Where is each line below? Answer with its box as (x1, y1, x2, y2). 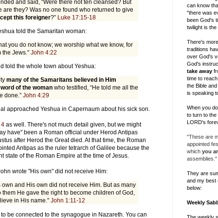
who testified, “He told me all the (53, 84, 138, 91)
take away (187, 68, 212, 74)
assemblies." (187, 155, 217, 162)
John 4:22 (31, 49, 57, 56)
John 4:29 (23, 92, 49, 99)
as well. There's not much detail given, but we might (4, 121, 141, 128)
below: (187, 184, 202, 191)
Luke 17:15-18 (57, 14, 96, 21)
